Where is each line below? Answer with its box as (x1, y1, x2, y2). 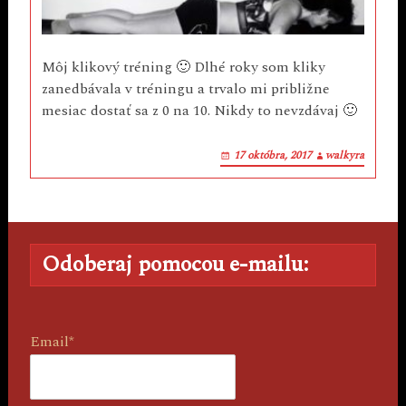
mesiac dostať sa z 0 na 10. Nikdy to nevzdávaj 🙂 (41, 99, 357, 121)
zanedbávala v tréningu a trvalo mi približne (41, 77, 330, 100)
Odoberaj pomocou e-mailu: (41, 247, 308, 281)
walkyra (325, 146, 365, 164)
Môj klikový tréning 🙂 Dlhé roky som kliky (41, 55, 325, 78)
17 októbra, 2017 (234, 146, 313, 164)
